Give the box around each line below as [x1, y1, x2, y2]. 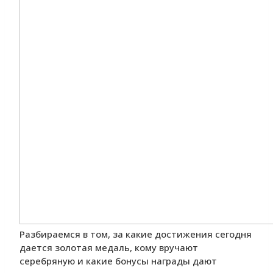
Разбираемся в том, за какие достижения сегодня [19, 228, 252, 241]
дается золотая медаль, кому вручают [19, 241, 198, 254]
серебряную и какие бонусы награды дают [19, 255, 217, 268]
